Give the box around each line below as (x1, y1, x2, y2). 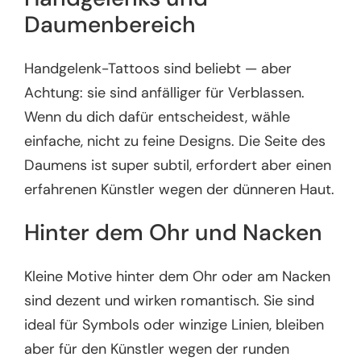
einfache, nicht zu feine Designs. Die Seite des (24, 131, 326, 151)
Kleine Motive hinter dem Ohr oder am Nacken (24, 266, 331, 286)
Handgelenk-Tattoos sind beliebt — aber (24, 58, 293, 78)
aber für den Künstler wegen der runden (24, 338, 290, 359)
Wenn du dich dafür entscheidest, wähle (24, 106, 291, 127)
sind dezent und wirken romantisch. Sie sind (24, 290, 315, 310)
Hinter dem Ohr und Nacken (24, 218, 323, 248)
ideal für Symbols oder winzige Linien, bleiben (24, 314, 325, 334)
